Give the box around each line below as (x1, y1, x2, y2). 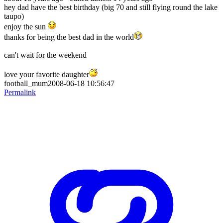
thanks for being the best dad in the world (4, 32, 134, 41)
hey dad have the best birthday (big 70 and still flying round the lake (4, 2, 218, 11)
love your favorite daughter (4, 70, 89, 79)
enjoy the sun (4, 22, 48, 31)
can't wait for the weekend (4, 50, 87, 59)
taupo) (4, 11, 24, 20)
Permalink (4, 88, 36, 97)
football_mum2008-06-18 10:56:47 (4, 79, 114, 88)
